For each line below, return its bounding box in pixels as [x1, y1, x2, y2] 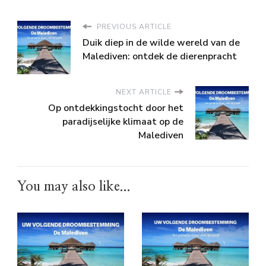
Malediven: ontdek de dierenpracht [83, 49, 237, 63]
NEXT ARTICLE [116, 87, 172, 97]
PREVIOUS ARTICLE [94, 21, 172, 31]
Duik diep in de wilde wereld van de [83, 36, 240, 49]
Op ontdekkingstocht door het [48, 101, 183, 115]
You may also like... [17, 179, 131, 193]
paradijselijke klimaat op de [62, 115, 183, 128]
